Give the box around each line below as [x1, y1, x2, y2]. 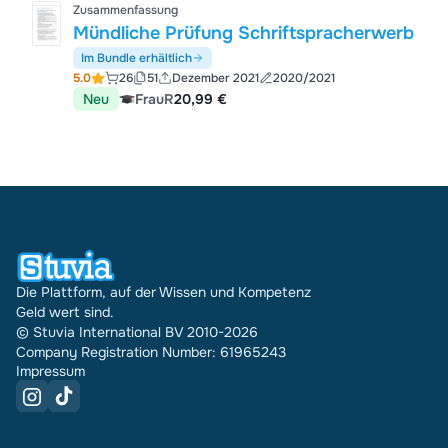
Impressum [16, 362, 85, 381]
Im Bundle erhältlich [81, 50, 193, 67]
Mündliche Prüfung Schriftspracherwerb [73, 22, 415, 45]
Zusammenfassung [73, 2, 179, 19]
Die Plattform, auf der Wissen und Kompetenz [16, 283, 311, 302]
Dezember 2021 [171, 70, 259, 87]
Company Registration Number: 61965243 [16, 343, 286, 362]
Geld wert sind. [16, 303, 114, 322]
